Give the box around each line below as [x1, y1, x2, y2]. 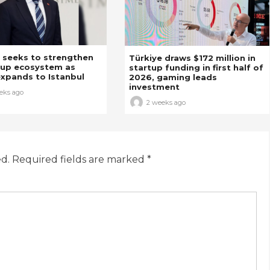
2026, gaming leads [128, 72, 217, 82]
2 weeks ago [146, 98, 186, 107]
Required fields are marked [12, 153, 147, 165]
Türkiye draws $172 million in [128, 52, 256, 63]
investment [128, 81, 180, 92]
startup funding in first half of [128, 62, 263, 72]
